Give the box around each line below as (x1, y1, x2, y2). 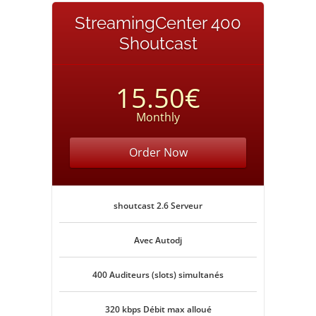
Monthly (136, 109, 180, 125)
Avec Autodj (134, 234, 182, 246)
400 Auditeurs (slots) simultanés (92, 269, 224, 281)
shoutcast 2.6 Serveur (114, 200, 202, 212)
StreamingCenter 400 (75, 13, 241, 33)
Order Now (128, 145, 188, 160)
